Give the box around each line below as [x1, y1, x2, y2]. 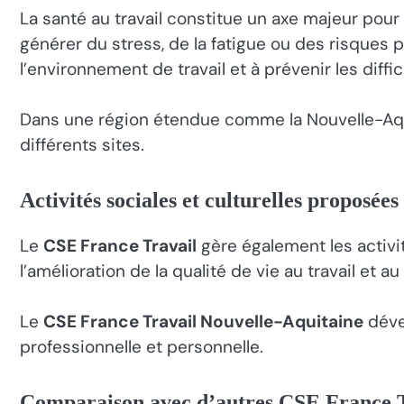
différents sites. [20, 133, 144, 157]
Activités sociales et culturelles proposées [20, 188, 399, 212]
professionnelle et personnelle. [20, 335, 263, 359]
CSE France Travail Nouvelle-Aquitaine [43, 310, 363, 334]
